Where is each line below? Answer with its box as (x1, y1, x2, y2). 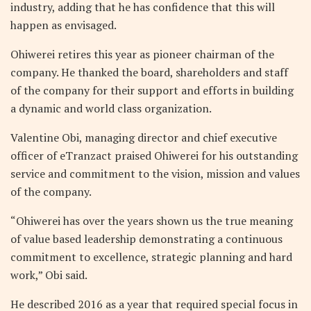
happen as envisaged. (10, 17, 117, 33)
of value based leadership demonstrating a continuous (10, 230, 283, 246)
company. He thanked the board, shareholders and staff (10, 64, 288, 80)
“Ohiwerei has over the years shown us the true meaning (10, 212, 293, 228)
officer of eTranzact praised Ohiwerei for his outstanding (10, 147, 298, 163)
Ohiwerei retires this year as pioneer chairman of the (10, 46, 274, 62)
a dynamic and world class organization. (10, 100, 212, 116)
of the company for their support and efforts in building (10, 82, 294, 98)
